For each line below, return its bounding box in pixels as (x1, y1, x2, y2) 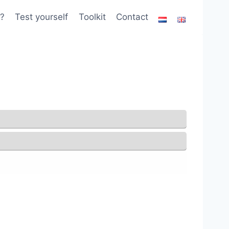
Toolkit (78, 12, 106, 22)
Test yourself (15, 12, 68, 22)
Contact (116, 12, 149, 22)
